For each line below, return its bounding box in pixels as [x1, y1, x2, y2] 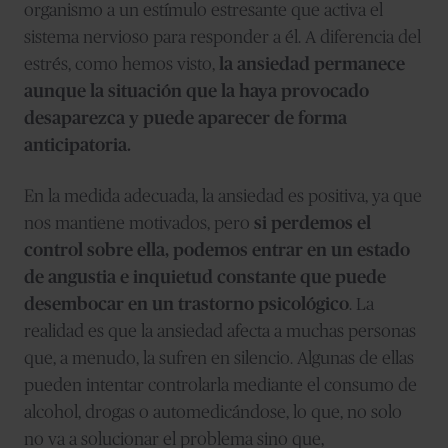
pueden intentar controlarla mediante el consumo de [24, 376, 417, 395]
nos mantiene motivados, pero [24, 214, 250, 233]
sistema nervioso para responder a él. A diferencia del [24, 28, 421, 47]
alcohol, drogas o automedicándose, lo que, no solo [24, 403, 402, 422]
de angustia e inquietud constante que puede [24, 268, 386, 287]
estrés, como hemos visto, [24, 55, 219, 74]
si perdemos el [250, 214, 371, 233]
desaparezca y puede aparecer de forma [24, 109, 347, 128]
